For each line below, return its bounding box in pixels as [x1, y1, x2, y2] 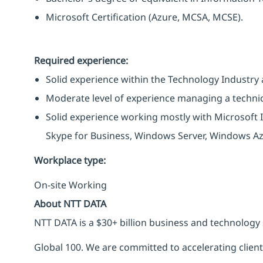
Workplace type [34, 153, 103, 167]
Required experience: [34, 53, 128, 67]
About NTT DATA [34, 197, 106, 210]
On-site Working [34, 178, 107, 191]
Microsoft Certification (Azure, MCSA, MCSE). [46, 10, 243, 23]
